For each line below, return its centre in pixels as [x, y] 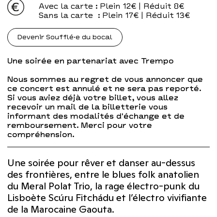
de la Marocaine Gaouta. [61, 209]
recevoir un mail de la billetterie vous [87, 107]
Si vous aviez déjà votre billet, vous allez [93, 98]
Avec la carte [66, 6]
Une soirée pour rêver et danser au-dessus [101, 163]
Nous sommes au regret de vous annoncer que [105, 79]
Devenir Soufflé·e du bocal [65, 37]
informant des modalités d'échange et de [96, 116]
